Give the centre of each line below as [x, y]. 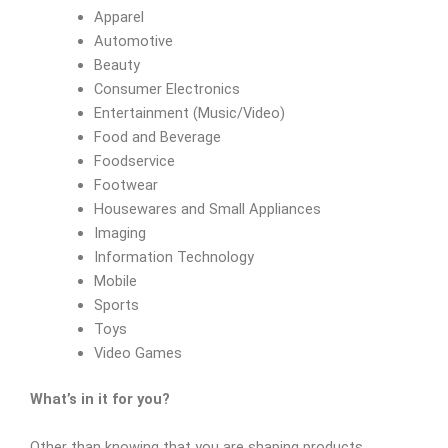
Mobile [115, 281]
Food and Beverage [157, 137]
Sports [116, 305]
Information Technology [173, 257]
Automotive [133, 41]
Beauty [116, 65]
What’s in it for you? [100, 399]
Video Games [137, 353]
